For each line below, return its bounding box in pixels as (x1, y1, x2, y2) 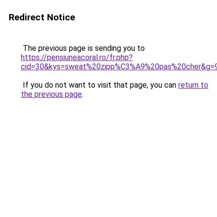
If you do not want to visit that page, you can (21, 80, 178, 90)
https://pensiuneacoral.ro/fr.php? (21, 53, 133, 62)
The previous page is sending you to (21, 44, 145, 53)
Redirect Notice (9, 12, 75, 23)
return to (178, 80, 208, 90)
